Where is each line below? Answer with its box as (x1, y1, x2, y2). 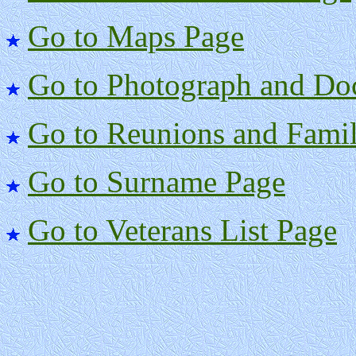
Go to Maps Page (28, 19, 244, 54)
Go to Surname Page (28, 164, 285, 199)
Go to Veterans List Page (28, 213, 337, 248)
